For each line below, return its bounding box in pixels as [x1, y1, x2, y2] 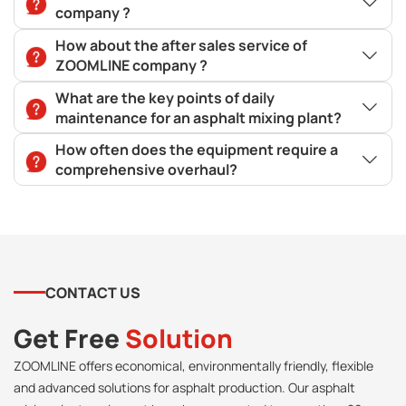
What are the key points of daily [54, 87, 275, 108]
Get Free [14, 320, 125, 355]
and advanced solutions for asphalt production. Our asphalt [14, 378, 355, 396]
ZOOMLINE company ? [54, 54, 208, 75]
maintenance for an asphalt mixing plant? [54, 107, 342, 128]
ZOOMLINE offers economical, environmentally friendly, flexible [14, 356, 373, 374]
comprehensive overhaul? [54, 159, 237, 180]
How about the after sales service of [54, 34, 307, 55]
